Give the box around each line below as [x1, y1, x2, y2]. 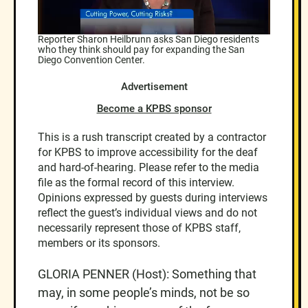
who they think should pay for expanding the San [38, 43, 245, 55]
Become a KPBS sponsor [96, 102, 212, 115]
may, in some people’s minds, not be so [38, 285, 250, 300]
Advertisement [120, 80, 188, 93]
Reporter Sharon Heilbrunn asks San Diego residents [38, 33, 259, 45]
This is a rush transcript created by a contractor [38, 130, 266, 144]
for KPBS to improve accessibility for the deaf [38, 145, 258, 159]
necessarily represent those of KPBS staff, [38, 221, 241, 234]
